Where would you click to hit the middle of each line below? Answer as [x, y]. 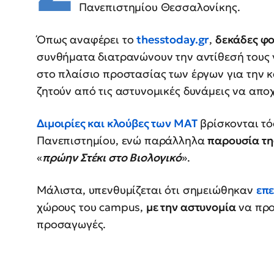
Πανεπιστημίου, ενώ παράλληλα [122, 141]
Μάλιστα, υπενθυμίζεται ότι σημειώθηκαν [146, 190]
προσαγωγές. [72, 224]
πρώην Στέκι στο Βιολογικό [112, 158]
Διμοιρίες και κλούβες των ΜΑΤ [117, 124]
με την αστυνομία [191, 207]
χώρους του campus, [91, 207]
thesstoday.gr [173, 40]
